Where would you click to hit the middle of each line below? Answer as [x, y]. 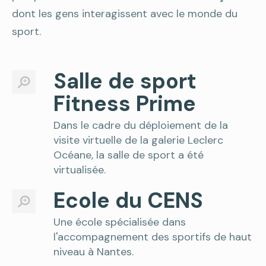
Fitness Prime [125, 104]
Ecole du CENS [128, 200]
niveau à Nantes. [94, 252]
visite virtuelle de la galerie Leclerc [138, 140]
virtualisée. [80, 170]
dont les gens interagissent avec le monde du [125, 14]
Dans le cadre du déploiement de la [141, 125]
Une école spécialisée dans [120, 222]
